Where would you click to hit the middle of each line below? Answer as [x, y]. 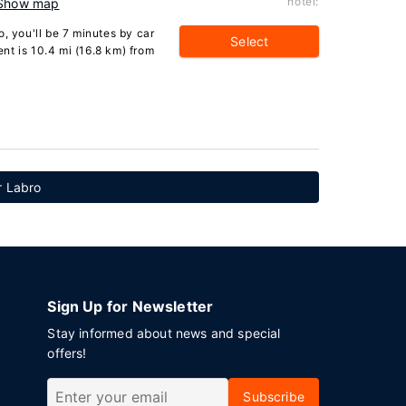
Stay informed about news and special [164, 333]
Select [250, 41]
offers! [67, 353]
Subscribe [274, 396]
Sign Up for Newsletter [130, 306]
